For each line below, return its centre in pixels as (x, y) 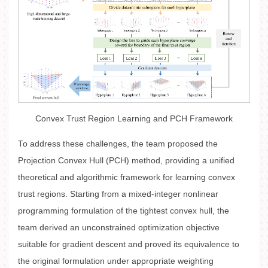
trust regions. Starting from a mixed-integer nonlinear (118, 194)
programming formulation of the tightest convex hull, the (124, 211)
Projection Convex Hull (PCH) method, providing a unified (126, 160)
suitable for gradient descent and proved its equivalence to (129, 244)
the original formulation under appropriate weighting (116, 261)
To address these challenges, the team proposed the (118, 144)
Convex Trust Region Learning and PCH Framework (134, 119)
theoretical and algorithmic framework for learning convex (127, 177)
